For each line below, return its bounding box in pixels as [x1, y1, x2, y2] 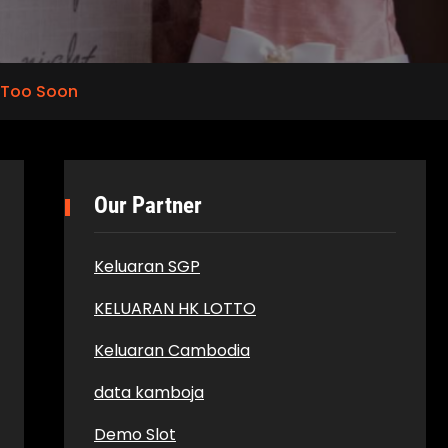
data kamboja [94, 381, 204, 404]
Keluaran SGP [94, 255, 200, 278]
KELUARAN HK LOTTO [94, 297, 256, 320]
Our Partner [94, 192, 202, 219]
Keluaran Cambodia [94, 339, 250, 362]
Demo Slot [94, 423, 176, 446]
